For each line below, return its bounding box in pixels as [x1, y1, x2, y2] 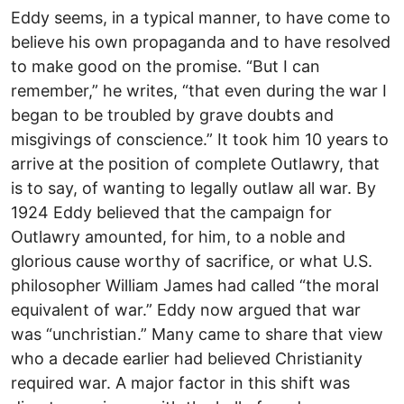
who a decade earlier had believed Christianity [11, 349, 363, 369]
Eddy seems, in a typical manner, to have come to [11, 8, 390, 28]
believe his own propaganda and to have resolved [11, 32, 390, 52]
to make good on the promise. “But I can [11, 57, 320, 77]
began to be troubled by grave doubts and [11, 106, 334, 125]
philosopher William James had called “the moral [11, 276, 379, 296]
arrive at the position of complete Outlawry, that [11, 154, 380, 174]
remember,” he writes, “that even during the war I [11, 81, 387, 101]
